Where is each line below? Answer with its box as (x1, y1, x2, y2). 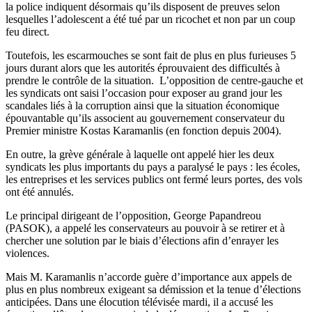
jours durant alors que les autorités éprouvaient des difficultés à (6, 62, 280, 75)
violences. (6, 247, 52, 260)
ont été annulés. (6, 186, 77, 198)
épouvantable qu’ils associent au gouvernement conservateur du (6, 112, 285, 125)
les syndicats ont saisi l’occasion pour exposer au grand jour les (6, 87, 282, 100)
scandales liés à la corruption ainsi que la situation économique (6, 100, 279, 112)
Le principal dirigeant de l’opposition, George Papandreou (6, 210, 261, 222)
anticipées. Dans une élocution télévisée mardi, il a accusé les (6, 296, 273, 309)
